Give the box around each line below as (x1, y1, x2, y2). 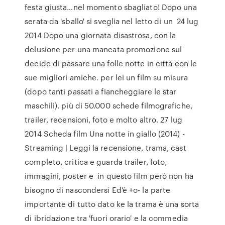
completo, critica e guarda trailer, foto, (25, 156, 167, 167)
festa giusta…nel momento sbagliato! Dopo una (25, 2, 197, 13)
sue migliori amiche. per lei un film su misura (25, 72, 188, 83)
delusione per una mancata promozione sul (25, 44, 182, 55)
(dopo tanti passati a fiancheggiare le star (25, 86, 177, 97)
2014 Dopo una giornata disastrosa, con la (25, 30, 176, 41)
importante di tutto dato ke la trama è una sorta (25, 198, 199, 209)
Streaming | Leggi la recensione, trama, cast (25, 142, 186, 153)
